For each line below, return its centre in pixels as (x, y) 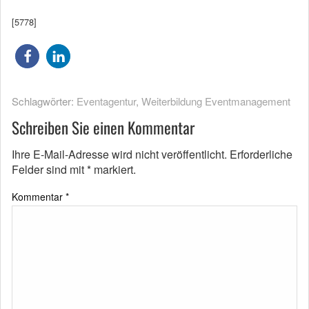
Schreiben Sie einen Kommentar (103, 127)
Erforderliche (261, 154)
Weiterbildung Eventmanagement (216, 101)
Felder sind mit (49, 169)
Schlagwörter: (44, 101)
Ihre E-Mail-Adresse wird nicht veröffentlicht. (119, 154)
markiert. (113, 169)
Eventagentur (106, 101)
